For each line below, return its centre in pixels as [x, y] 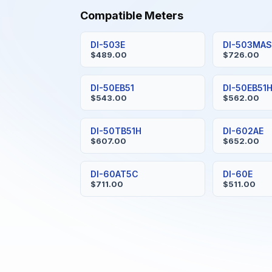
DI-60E [238, 174]
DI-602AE [243, 131]
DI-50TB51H [116, 131]
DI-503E [108, 45]
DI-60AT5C [114, 174]
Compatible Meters [132, 15]
